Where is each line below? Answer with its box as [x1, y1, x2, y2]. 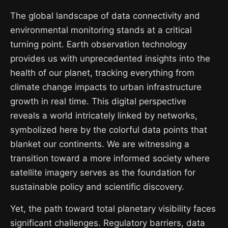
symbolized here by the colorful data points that [10, 125, 207, 135]
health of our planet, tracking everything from [10, 68, 194, 78]
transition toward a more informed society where [10, 153, 210, 163]
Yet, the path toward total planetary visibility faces [10, 204, 216, 214]
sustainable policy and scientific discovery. [10, 182, 184, 192]
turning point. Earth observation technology [10, 39, 187, 49]
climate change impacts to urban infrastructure [10, 82, 202, 92]
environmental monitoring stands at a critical [10, 25, 192, 35]
